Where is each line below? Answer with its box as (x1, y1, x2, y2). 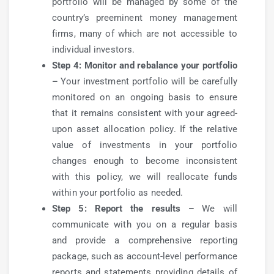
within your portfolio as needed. (52, 187, 183, 198)
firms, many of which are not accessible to (52, 28, 237, 39)
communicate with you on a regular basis (52, 219, 237, 230)
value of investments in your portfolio (52, 139, 237, 150)
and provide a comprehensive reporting (52, 235, 237, 246)
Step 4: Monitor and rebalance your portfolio (52, 60, 237, 71)
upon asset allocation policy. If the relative (52, 124, 237, 135)
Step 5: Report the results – (52, 203, 194, 214)
